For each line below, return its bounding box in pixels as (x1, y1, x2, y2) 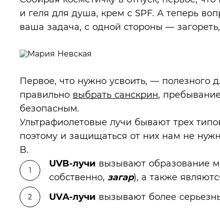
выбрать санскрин (73, 89, 158, 100)
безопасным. (20, 103, 79, 113)
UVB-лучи (49, 158, 96, 168)
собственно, (49, 172, 108, 182)
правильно (20, 89, 73, 100)
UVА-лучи (49, 192, 96, 202)
